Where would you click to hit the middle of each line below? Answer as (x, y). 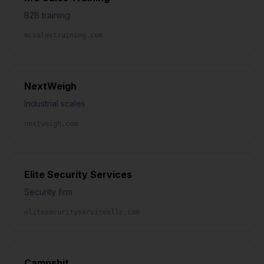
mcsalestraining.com (63, 35)
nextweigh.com (51, 124)
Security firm (48, 192)
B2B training (47, 15)
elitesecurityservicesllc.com (82, 212)
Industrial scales (55, 103)
